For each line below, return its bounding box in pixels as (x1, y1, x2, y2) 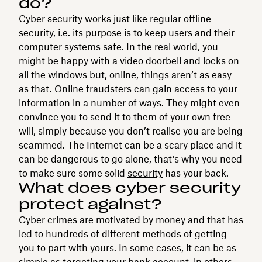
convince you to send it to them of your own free (19, 111, 230, 123)
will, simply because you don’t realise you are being (19, 125, 243, 137)
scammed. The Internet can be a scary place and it (19, 139, 242, 151)
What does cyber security (19, 178, 241, 197)
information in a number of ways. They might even (19, 96, 240, 109)
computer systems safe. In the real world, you (19, 40, 218, 53)
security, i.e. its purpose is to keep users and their (19, 26, 235, 39)
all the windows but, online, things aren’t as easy (19, 68, 232, 81)
